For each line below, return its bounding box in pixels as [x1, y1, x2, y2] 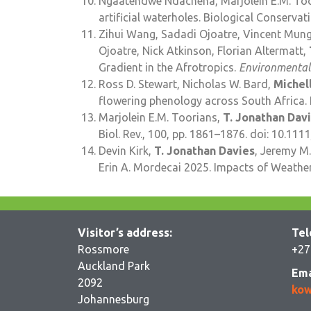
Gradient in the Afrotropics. [99, 61, 239, 74]
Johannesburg [78, 293, 149, 306]
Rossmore [78, 243, 129, 256]
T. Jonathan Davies [154, 144, 255, 158]
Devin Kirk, [99, 144, 154, 158]
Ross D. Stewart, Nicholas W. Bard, [99, 78, 274, 91]
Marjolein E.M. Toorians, [99, 111, 223, 124]
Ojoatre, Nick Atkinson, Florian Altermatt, [99, 44, 309, 58]
